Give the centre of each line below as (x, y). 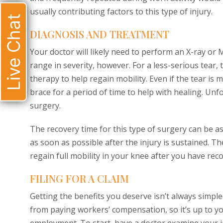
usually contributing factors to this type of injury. (121, 11)
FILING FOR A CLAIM (79, 178)
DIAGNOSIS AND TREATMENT (100, 34)
